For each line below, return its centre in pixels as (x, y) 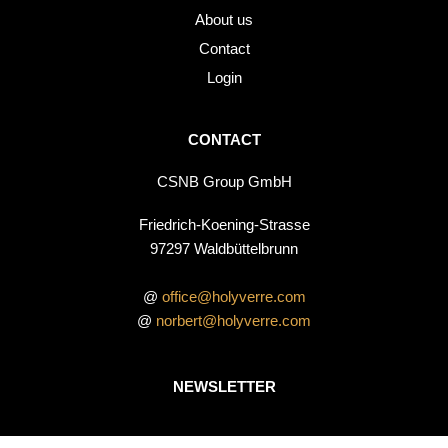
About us (224, 20)
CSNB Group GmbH (224, 182)
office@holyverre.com (233, 296)
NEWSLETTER (224, 386)
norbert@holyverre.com (233, 320)
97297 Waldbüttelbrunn (224, 248)
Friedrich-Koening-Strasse (224, 224)
